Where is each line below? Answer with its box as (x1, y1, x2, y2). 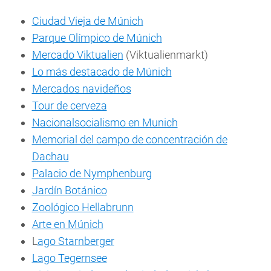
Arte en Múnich (31, 218, 103, 231)
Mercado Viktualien (31, 48, 123, 62)
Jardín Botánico (31, 184, 107, 197)
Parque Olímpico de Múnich (31, 31, 162, 45)
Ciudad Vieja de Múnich (31, 15, 143, 28)
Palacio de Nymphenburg (31, 167, 152, 180)
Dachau (31, 150, 69, 163)
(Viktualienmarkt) (123, 48, 208, 62)
